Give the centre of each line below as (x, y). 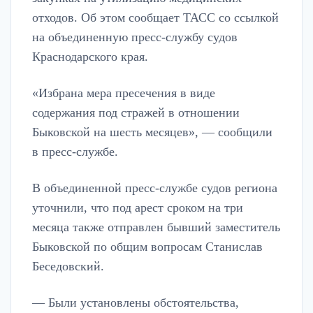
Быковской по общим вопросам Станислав (147, 247)
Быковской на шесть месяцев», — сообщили (152, 132)
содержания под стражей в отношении (136, 113)
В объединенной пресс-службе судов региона (155, 188)
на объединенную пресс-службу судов (135, 37)
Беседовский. (68, 267)
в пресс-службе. (75, 152)
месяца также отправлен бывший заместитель (156, 227)
